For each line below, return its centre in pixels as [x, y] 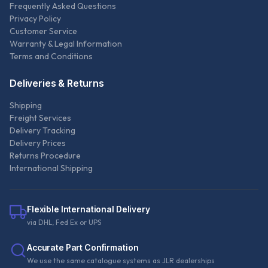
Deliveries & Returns [57, 83]
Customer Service [43, 31]
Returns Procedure [45, 156]
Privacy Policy [35, 19]
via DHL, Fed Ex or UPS [64, 223]
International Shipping [51, 168]
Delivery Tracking [42, 131]
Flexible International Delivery [89, 209]
